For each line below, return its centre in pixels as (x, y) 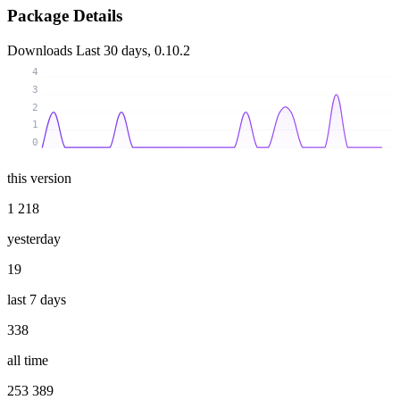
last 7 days (37, 299)
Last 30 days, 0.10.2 (133, 51)
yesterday (34, 238)
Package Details (65, 16)
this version (39, 178)
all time (28, 360)
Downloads (42, 51)
